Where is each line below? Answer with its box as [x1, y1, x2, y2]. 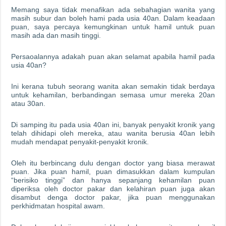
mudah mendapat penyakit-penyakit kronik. [11, 137, 149, 146]
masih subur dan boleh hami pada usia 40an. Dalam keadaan [11, 14, 215, 22]
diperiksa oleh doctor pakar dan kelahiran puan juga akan [11, 184, 215, 193]
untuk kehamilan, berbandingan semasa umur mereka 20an [11, 90, 215, 99]
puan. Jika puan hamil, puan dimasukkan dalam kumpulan [11, 167, 215, 176]
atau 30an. [11, 99, 46, 107]
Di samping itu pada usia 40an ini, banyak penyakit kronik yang [11, 120, 215, 129]
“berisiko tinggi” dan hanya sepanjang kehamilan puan [11, 176, 215, 184]
